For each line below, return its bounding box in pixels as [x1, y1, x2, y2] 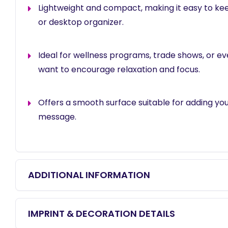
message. [38, 111, 76, 123]
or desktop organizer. [38, 16, 124, 28]
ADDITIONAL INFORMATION [28, 168, 150, 181]
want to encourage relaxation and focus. [38, 64, 200, 75]
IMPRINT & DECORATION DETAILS [28, 207, 175, 220]
